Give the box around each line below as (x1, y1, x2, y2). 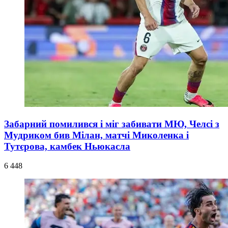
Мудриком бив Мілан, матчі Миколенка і (4, 129, 189, 140)
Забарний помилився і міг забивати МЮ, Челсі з (4, 118, 219, 129)
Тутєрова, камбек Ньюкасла (4, 140, 130, 152)
